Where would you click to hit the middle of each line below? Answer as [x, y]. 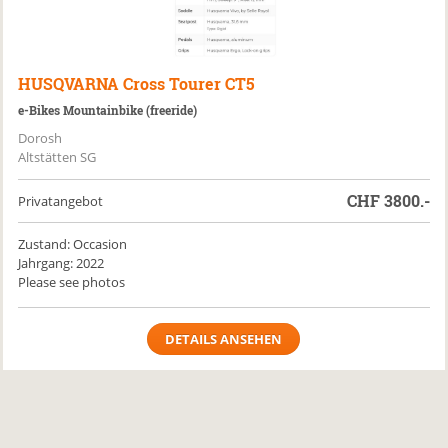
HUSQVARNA [69, 83]
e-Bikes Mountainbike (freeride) [108, 110]
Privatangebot [61, 201]
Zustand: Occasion [73, 244]
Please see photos [72, 282]
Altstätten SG [57, 157]
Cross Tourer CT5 [189, 83]
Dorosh [40, 138]
